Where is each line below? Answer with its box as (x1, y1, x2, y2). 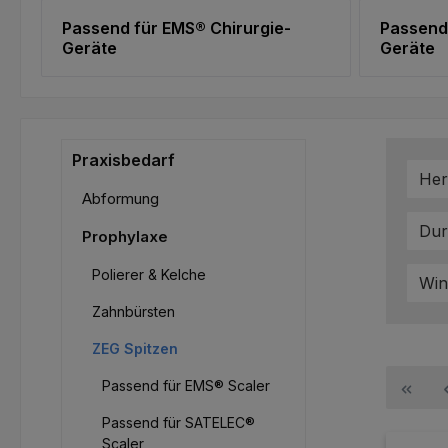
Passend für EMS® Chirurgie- (62, 18, 291, 39)
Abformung (82, 189, 159, 209)
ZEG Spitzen (92, 340, 178, 358)
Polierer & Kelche (92, 266, 206, 284)
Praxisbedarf (72, 150, 175, 171)
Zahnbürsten (92, 303, 175, 321)
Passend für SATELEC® (102, 414, 255, 432)
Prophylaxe (82, 227, 168, 247)
